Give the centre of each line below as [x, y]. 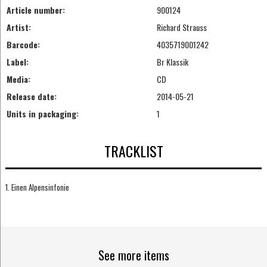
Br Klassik [172, 62]
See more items [133, 255]
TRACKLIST [133, 150]
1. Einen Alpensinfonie [37, 187]
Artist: [18, 27]
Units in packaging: [42, 114]
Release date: [31, 97]
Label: [17, 62]
